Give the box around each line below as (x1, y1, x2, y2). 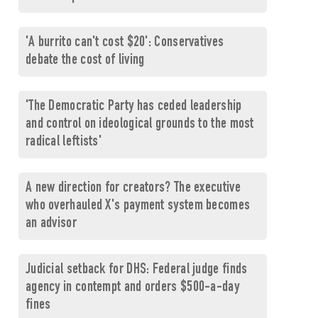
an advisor (25, 216, 77, 231)
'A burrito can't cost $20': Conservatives (25, 35, 224, 50)
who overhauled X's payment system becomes (25, 199, 251, 214)
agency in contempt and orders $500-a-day (25, 280, 239, 295)
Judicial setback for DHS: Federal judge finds (25, 263, 248, 278)
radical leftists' (25, 135, 102, 150)
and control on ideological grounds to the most (25, 117, 254, 132)
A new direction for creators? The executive (25, 181, 241, 196)
